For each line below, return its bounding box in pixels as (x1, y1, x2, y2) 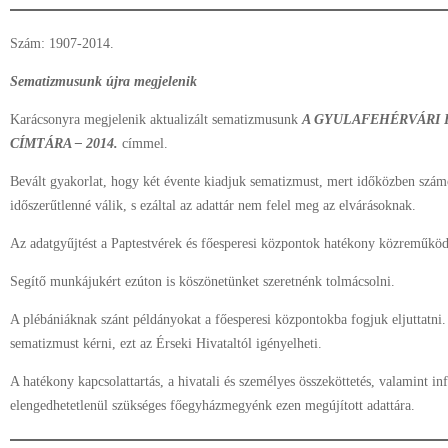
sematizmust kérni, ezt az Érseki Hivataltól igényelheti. (10, 336, 322, 351)
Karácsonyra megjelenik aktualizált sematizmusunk (10, 112, 302, 127)
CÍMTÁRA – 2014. (10, 136, 118, 151)
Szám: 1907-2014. (10, 36, 114, 51)
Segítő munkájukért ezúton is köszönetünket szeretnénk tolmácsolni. (10, 274, 395, 289)
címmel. (118, 136, 168, 151)
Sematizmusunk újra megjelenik (10, 74, 197, 89)
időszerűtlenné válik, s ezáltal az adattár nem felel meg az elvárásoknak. (10, 198, 416, 213)
